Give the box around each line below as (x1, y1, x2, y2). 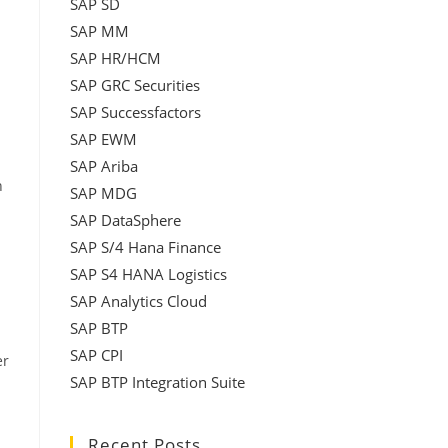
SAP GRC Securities (70, 75, 200, 95)
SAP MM (70, 21, 129, 41)
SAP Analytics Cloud (70, 291, 207, 311)
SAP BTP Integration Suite (70, 372, 245, 392)
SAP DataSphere (70, 210, 181, 230)
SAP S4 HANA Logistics (70, 264, 227, 284)
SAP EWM (70, 129, 137, 149)
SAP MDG (70, 183, 137, 203)
